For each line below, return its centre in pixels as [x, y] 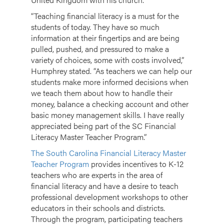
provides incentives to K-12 [136, 163]
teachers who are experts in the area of [97, 174]
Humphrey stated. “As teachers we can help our [111, 70]
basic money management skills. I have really [107, 114]
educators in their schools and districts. [98, 207]
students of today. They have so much [95, 26]
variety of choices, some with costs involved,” [107, 59]
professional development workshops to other [109, 196]
